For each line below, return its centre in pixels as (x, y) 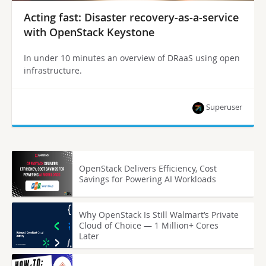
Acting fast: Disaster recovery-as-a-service (131, 18)
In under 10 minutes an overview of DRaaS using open (132, 58)
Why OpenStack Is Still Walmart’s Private (159, 214)
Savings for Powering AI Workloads (148, 179)
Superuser (224, 107)
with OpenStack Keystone (89, 32)
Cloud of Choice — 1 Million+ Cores (149, 225)
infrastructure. (53, 71)
